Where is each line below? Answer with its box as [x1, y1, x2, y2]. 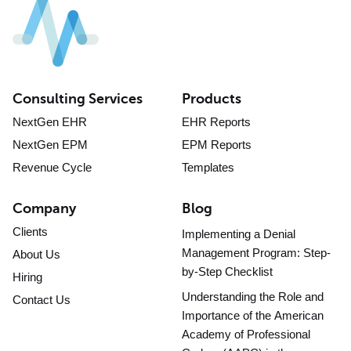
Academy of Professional [182, 327, 310, 341]
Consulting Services [13, 90, 143, 107]
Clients [13, 225, 48, 239]
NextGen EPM [13, 137, 88, 151]
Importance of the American [182, 308, 324, 322]
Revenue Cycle [13, 160, 92, 174]
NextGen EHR [13, 114, 87, 128]
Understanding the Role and [182, 289, 324, 303]
